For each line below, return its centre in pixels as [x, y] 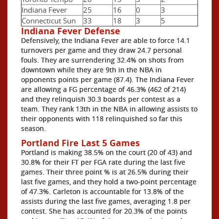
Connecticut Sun [49, 20]
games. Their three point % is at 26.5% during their [105, 172]
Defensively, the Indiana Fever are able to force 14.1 [106, 40]
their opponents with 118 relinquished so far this [102, 118]
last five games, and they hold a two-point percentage [109, 181]
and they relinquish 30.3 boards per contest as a [101, 99]
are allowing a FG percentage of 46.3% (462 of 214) [103, 89]
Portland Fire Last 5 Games [80, 143]
